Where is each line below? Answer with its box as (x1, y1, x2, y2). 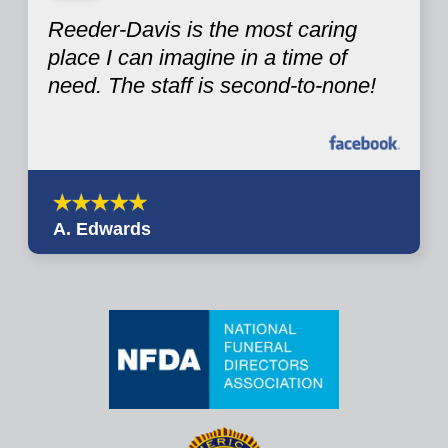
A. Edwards (53, 218, 151, 239)
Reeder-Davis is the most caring (48, 16, 357, 42)
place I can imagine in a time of (48, 44, 347, 70)
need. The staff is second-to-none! (48, 72, 376, 98)
